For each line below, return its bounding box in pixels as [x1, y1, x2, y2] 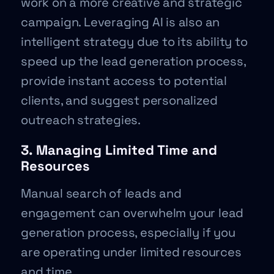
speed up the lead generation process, [21, 53, 246, 69]
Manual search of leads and [21, 185, 182, 201]
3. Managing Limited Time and [21, 141, 217, 158]
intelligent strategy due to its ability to [21, 34, 248, 50]
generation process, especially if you [21, 224, 235, 240]
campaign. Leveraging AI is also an [21, 14, 220, 30]
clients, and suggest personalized [21, 92, 218, 108]
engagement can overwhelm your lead [21, 205, 244, 221]
